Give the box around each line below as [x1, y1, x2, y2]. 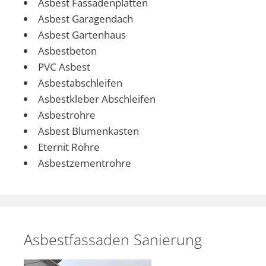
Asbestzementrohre [38, 156, 131, 170]
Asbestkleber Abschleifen [38, 91, 156, 106]
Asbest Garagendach [38, 11, 133, 26]
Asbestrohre [38, 107, 96, 122]
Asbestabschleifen [38, 75, 122, 90]
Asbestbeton [38, 43, 97, 58]
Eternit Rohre [38, 140, 100, 154]
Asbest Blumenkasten [38, 123, 139, 138]
